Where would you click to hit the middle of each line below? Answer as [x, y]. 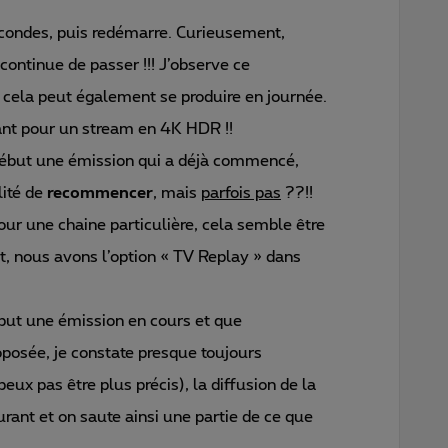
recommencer [100, 192]
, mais [177, 192]
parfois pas [241, 192]
